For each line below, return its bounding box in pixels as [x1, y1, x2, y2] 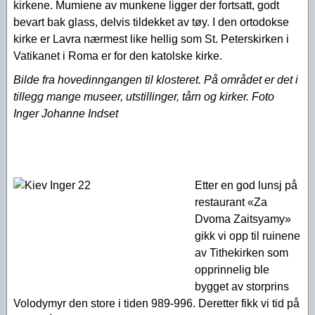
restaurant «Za [195, 196, 267, 208]
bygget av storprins [195, 281, 289, 292]
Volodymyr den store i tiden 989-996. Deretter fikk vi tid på [13, 297, 300, 309]
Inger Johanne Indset [13, 108, 118, 120]
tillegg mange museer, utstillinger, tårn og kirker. [13, 91, 252, 103]
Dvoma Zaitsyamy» [195, 213, 291, 225]
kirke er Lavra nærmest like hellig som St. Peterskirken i [13, 33, 289, 45]
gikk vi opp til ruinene [195, 230, 300, 242]
